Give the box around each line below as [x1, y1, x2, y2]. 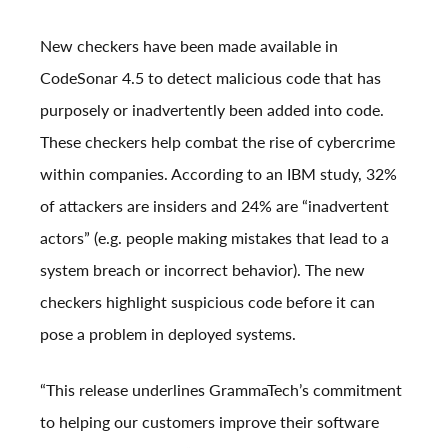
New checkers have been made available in [40, 33, 338, 57]
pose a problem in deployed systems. [40, 321, 296, 345]
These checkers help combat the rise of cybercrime [40, 129, 395, 153]
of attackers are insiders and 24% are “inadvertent [40, 193, 389, 217]
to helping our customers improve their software [40, 409, 379, 433]
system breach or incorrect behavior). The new [40, 257, 365, 281]
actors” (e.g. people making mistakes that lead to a [40, 225, 389, 249]
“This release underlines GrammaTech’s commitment [40, 377, 402, 401]
